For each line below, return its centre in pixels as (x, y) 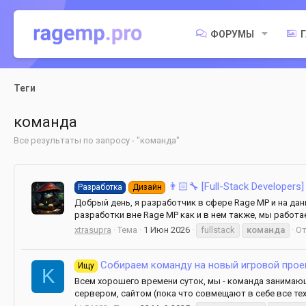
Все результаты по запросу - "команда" (97, 140)
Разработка (100, 187)
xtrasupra (93, 229)
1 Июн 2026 (167, 229)
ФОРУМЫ (233, 34)
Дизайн (147, 187)
